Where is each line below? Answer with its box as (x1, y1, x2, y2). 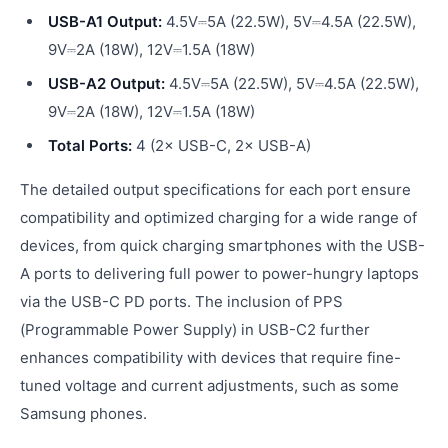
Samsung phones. (20, 404, 147, 423)
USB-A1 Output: (48, 12, 162, 31)
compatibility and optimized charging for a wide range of (20, 208, 417, 227)
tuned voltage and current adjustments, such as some (20, 376, 399, 395)
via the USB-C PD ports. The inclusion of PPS (20, 292, 343, 311)
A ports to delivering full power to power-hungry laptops (20, 264, 419, 283)
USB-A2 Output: (48, 74, 165, 93)
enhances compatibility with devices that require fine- (20, 348, 401, 367)
